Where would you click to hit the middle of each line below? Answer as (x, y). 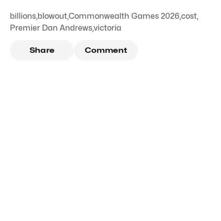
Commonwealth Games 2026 (124, 16)
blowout (52, 16)
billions (23, 16)
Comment (106, 50)
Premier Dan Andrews (51, 28)
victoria (108, 28)
